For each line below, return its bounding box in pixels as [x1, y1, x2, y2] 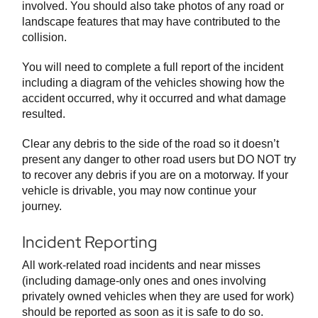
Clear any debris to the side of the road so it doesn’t [22, 138, 279, 150]
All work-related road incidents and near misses [22, 259, 261, 272]
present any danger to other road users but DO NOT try [22, 153, 296, 166]
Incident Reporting [22, 231, 157, 253]
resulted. [22, 108, 65, 121]
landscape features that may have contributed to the [22, 16, 280, 28]
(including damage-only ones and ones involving [22, 275, 266, 287]
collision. [22, 31, 67, 44]
